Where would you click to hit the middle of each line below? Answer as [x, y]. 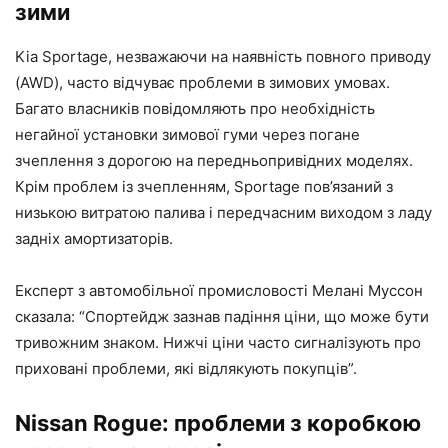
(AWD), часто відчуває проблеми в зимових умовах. [202, 83]
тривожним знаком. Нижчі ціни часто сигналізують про [218, 343]
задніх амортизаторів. [94, 239]
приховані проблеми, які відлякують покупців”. [186, 369]
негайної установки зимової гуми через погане [187, 135]
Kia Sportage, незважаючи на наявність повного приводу [223, 57]
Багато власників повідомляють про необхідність [195, 109]
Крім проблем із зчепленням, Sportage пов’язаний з [204, 187]
